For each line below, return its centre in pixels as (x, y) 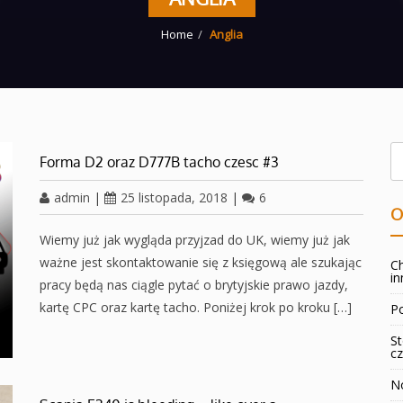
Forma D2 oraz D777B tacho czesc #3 (159, 162)
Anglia (226, 34)
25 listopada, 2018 (174, 197)
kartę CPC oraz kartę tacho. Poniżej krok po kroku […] (196, 307)
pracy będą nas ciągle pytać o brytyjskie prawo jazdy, (194, 285)
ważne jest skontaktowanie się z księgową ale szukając (201, 262)
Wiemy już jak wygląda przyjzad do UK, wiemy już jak (195, 240)
